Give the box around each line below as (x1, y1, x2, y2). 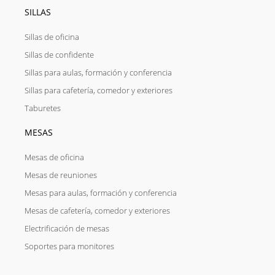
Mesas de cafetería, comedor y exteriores (25, 204, 170, 216)
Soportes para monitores (25, 240, 114, 252)
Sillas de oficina (25, 31, 79, 42)
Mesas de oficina (25, 151, 84, 163)
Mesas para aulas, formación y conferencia (25, 187, 177, 198)
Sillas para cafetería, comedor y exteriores (25, 84, 172, 96)
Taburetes (25, 102, 61, 114)
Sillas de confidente (25, 48, 94, 60)
